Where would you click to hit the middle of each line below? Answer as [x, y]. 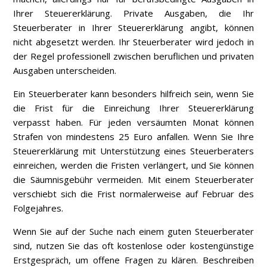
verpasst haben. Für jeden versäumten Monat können [133, 122]
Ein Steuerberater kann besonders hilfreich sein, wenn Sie [133, 94]
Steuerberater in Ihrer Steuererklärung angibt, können [133, 28]
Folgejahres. [38, 208]
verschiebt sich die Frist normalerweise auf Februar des [133, 194]
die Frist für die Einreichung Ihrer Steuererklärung [133, 108]
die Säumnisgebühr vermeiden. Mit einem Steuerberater [133, 180]
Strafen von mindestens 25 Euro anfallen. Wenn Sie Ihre [133, 137]
